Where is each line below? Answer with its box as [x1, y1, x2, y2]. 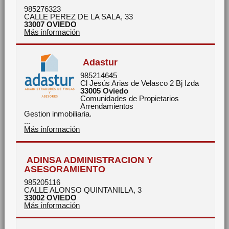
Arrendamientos [80, 102, 134, 111]
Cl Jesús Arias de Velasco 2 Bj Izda [80, 79, 199, 88]
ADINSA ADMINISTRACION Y [27, 154, 153, 165]
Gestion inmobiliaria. [24, 109, 92, 119]
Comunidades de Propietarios [80, 94, 179, 103]
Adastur [83, 57, 118, 68]
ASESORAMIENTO [24, 163, 106, 174]
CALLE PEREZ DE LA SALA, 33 [24, 12, 133, 21]
